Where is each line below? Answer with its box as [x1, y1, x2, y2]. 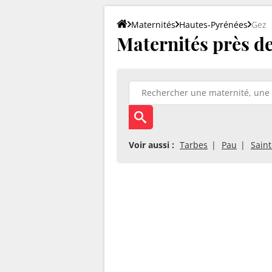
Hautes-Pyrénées [179, 18, 248, 30]
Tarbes [180, 138, 208, 151]
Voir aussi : [129, 138, 174, 151]
